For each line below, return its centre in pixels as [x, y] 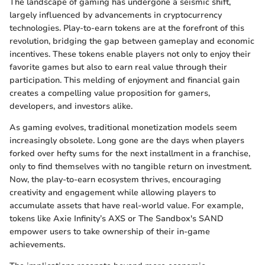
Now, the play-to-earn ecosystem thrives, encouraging [115, 179]
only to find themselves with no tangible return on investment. [130, 166]
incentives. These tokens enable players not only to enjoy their [130, 54]
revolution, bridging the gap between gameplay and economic [132, 41]
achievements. [37, 244]
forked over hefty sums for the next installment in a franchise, [130, 153]
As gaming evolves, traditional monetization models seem [123, 127]
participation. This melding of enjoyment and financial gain [125, 80]
